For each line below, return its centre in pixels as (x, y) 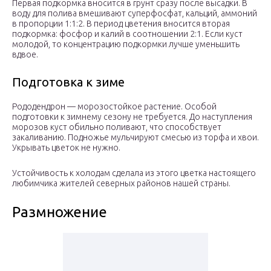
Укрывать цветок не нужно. (66, 148)
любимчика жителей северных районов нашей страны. (121, 184)
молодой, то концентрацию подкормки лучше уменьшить (126, 44)
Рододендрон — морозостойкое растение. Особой (114, 107)
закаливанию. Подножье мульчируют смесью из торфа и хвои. (135, 138)
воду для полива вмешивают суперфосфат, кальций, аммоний (135, 14)
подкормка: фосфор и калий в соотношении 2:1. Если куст (127, 34)
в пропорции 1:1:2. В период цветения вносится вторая (121, 24)
